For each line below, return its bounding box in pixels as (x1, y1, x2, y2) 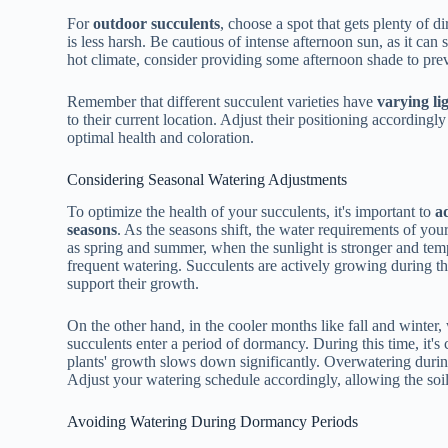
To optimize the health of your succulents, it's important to (67, 203, 436, 221)
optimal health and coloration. (67, 128, 255, 146)
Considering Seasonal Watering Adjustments (67, 170, 348, 188)
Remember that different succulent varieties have (67, 92, 378, 110)
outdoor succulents (93, 14, 221, 32)
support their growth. (67, 275, 200, 293)
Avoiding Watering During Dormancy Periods (67, 413, 359, 431)
